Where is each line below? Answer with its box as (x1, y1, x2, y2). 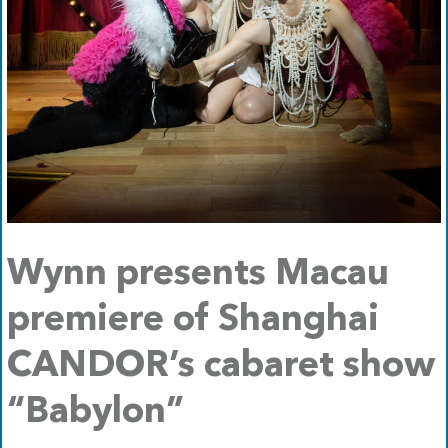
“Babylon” (7, 395, 184, 432)
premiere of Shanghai (7, 303, 379, 340)
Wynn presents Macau (7, 257, 389, 294)
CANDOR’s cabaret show (7, 349, 435, 386)
